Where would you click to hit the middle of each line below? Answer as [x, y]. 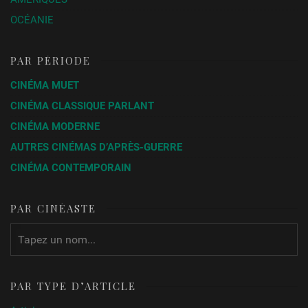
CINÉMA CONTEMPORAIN [71, 167]
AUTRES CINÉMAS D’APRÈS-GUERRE [97, 147]
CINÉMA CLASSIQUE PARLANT [82, 106]
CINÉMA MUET [45, 86]
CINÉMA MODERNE [55, 126]
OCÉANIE [32, 20]
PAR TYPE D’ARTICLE [74, 286]
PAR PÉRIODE [51, 61]
